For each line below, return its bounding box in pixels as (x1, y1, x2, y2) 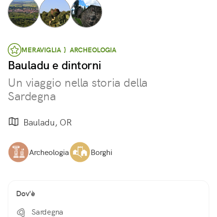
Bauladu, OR (23, 116, 72, 128)
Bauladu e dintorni (8, 58, 101, 73)
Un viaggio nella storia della (8, 75, 148, 90)
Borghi (91, 147, 112, 157)
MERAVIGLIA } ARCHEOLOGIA (21, 46, 117, 54)
